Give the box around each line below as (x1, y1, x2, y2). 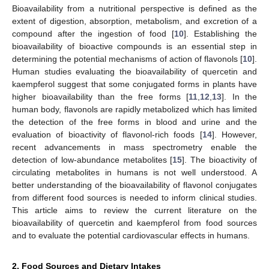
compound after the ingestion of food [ (12, 28, 175, 38)
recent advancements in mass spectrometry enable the (12, 142, 257, 152)
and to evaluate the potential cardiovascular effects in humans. (12, 230, 250, 240)
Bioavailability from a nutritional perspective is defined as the (12, 3, 257, 13)
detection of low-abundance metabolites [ (12, 154, 173, 165)
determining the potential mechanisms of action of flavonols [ (12, 53, 243, 64)
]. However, (211, 129, 258, 139)
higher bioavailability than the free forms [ (12, 91, 189, 101)
